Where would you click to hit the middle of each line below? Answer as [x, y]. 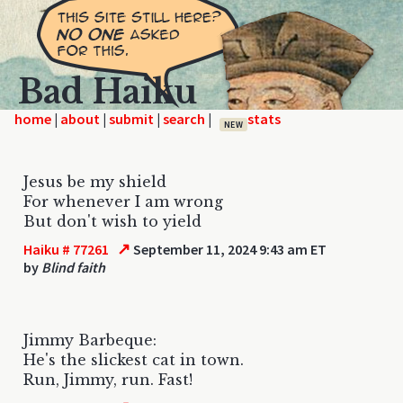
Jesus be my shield [95, 181]
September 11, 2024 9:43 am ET [229, 249]
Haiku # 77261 [66, 249]
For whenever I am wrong [123, 201]
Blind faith [73, 267]
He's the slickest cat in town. [134, 359]
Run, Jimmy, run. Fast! [108, 379]
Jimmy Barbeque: [90, 340]
